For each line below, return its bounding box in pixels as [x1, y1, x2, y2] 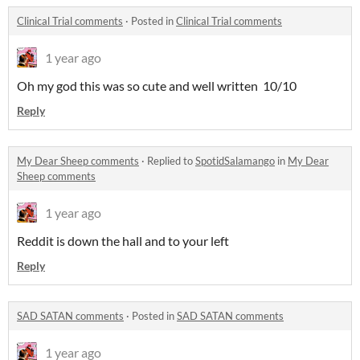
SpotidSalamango [195, 154, 275, 167]
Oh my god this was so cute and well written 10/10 [17, 78, 297, 93]
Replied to [147, 154, 195, 167]
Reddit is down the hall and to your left [17, 233, 229, 248]
